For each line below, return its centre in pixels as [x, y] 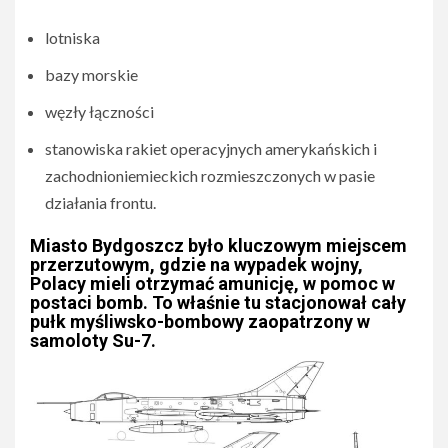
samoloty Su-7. [93, 341]
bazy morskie [91, 75]
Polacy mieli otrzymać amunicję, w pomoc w [212, 284]
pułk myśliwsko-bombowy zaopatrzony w [200, 322]
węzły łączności [99, 112]
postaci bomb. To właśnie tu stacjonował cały [218, 303]
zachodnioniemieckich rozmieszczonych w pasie [210, 176]
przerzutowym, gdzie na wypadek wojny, [196, 265]
